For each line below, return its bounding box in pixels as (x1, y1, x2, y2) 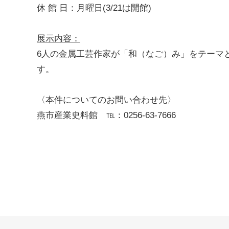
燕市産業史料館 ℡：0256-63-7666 (37, 110, 176, 120)
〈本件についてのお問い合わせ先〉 (37, 95, 176, 105)
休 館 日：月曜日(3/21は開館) (37, 3, 151, 13)
